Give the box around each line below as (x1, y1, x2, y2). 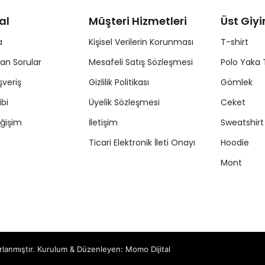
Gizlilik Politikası (88, 76, 149, 88)
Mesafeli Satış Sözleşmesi (88, 56, 193, 68)
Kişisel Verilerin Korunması (88, 36, 193, 48)
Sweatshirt (221, 117, 264, 128)
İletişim (88, 117, 118, 128)
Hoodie (221, 137, 249, 148)
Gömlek (221, 76, 253, 88)
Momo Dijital (125, 244, 170, 254)
